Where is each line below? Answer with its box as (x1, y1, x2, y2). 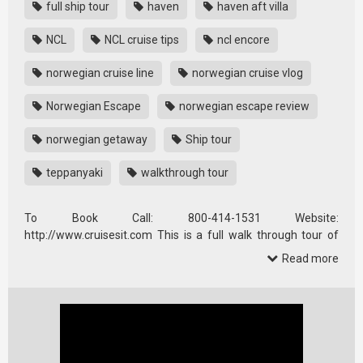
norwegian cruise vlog (190, 66, 303, 79)
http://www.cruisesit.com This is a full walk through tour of (24, 228, 339, 241)
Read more (280, 251, 339, 265)
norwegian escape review (177, 99, 310, 113)
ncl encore (215, 32, 270, 46)
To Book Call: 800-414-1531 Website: (24, 211, 339, 224)
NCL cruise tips (102, 32, 179, 46)
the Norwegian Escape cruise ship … (24, 245, 205, 258)
